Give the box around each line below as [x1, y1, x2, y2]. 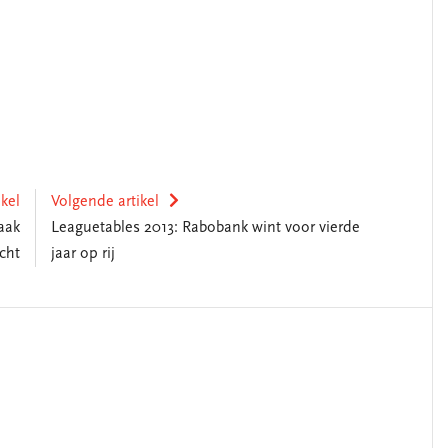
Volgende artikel [50, 194, 159, 210]
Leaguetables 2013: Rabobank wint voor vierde [50, 220, 360, 236]
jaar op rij [50, 246, 115, 262]
